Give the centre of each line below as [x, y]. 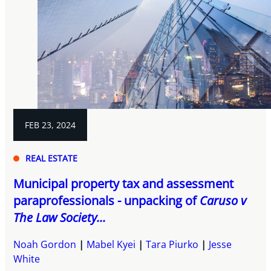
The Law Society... [60, 217]
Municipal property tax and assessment [124, 184]
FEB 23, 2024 [51, 125]
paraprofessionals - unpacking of [107, 201]
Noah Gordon [45, 244]
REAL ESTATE [52, 158]
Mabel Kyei [111, 244]
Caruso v [223, 201]
